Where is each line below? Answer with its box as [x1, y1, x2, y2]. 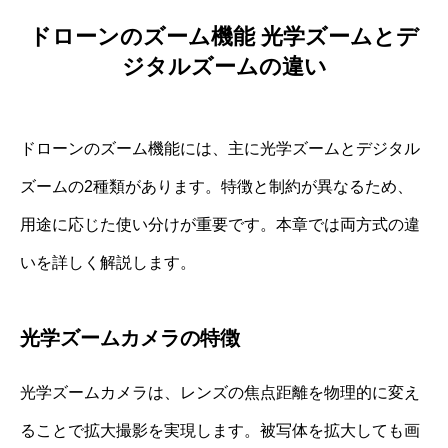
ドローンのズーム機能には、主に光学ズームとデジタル [20, 140, 420, 158]
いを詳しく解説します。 [20, 254, 196, 272]
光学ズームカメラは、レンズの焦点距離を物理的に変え [20, 384, 420, 402]
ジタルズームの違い [121, 54, 327, 80]
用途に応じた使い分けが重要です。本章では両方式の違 [20, 216, 420, 234]
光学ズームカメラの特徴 [20, 327, 240, 350]
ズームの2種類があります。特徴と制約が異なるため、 [20, 178, 413, 196]
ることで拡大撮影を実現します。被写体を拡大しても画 [20, 422, 420, 440]
